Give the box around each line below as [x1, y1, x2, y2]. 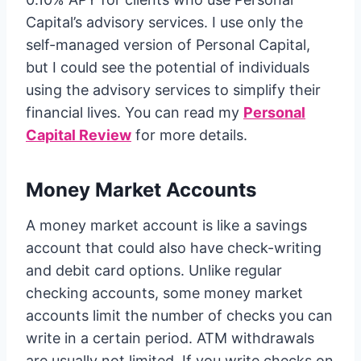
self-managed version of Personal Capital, [26, 36, 310, 53]
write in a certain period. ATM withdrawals [26, 330, 314, 346]
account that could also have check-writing [26, 239, 322, 256]
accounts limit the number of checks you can [26, 307, 333, 324]
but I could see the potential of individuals [26, 59, 309, 76]
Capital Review [26, 127, 131, 143]
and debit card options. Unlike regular [26, 262, 282, 279]
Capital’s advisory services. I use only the [26, 14, 303, 31]
